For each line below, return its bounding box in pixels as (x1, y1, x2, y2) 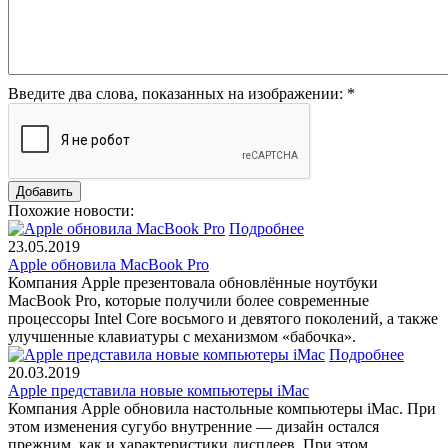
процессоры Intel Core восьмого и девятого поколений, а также (8, 309, 438, 327)
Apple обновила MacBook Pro (8, 255, 209, 273)
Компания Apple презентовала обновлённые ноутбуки (8, 273, 378, 291)
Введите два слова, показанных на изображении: (8, 84, 347, 102)
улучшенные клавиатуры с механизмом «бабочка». (8, 327, 356, 345)
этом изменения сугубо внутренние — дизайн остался (8, 417, 379, 435)
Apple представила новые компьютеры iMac (8, 381, 309, 399)
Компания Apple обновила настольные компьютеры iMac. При (8, 399, 436, 417)
